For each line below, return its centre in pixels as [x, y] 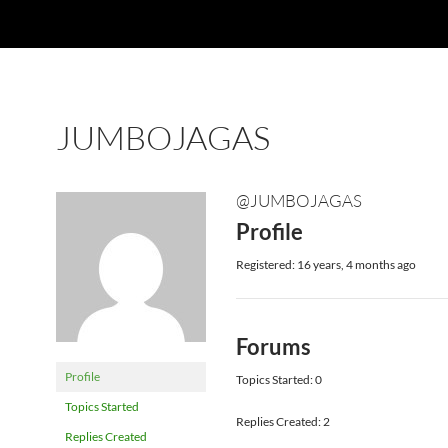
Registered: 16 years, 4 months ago [326, 264]
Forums [273, 346]
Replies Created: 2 [283, 421]
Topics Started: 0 [279, 379]
